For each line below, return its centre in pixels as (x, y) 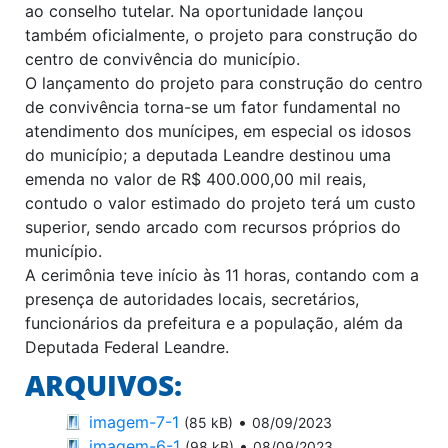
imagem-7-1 (134, 421)
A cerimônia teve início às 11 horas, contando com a (222, 274)
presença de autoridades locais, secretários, (192, 298)
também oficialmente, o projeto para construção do (221, 34)
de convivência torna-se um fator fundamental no (213, 106)
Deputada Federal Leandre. (127, 346)
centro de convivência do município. (162, 58)
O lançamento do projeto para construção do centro (224, 82)
